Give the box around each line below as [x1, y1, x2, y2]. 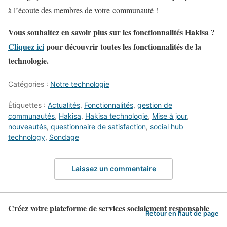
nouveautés [8, 122, 47, 131]
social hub [150, 122, 183, 131]
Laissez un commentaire [71, 164, 156, 173]
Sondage [49, 132, 79, 141]
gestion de [137, 100, 172, 109]
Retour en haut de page [145, 209, 219, 217]
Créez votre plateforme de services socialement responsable [8, 202, 209, 214]
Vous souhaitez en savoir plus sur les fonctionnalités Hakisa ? [8, 26, 215, 38]
